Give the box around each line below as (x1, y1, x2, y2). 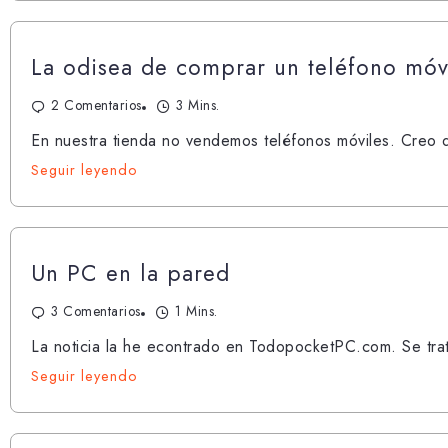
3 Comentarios (51, 300, 141, 321)
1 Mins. (175, 300, 218, 321)
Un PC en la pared (31, 256, 230, 289)
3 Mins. (176, 94, 220, 115)
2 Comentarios (51, 94, 142, 115)
